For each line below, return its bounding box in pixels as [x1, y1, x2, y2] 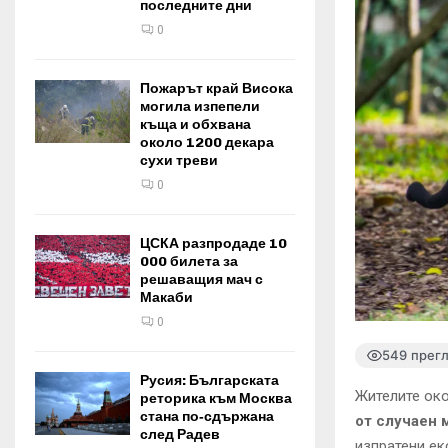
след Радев [140, 426, 220, 443]
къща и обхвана [140, 116, 251, 133]
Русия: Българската [140, 372, 279, 389]
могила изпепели [140, 98, 260, 115]
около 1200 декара [140, 134, 274, 151]
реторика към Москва [140, 390, 292, 407]
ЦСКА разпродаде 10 [140, 235, 287, 252]
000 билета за [140, 253, 238, 270]
